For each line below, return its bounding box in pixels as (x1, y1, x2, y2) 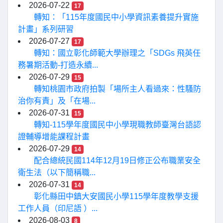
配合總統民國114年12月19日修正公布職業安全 (34, 156, 201, 165)
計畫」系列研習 (18, 25, 74, 33)
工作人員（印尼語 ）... (18, 204, 98, 213)
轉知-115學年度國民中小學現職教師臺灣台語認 (34, 120, 201, 129)
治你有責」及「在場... (18, 97, 96, 105)
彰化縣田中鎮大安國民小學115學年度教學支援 (34, 192, 199, 201)
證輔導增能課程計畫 (18, 132, 90, 141)
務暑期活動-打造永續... (18, 61, 98, 69)
